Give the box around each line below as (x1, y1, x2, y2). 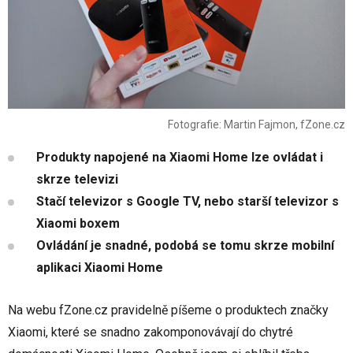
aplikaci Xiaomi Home (36, 260, 163, 276)
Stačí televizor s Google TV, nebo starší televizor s (36, 194, 339, 210)
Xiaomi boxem (36, 216, 120, 232)
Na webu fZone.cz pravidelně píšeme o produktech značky (8, 303, 329, 318)
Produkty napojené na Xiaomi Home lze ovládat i (36, 150, 323, 165)
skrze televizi (36, 172, 118, 188)
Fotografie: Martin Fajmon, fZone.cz (168, 118, 345, 132)
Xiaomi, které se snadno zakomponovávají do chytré (8, 325, 293, 340)
